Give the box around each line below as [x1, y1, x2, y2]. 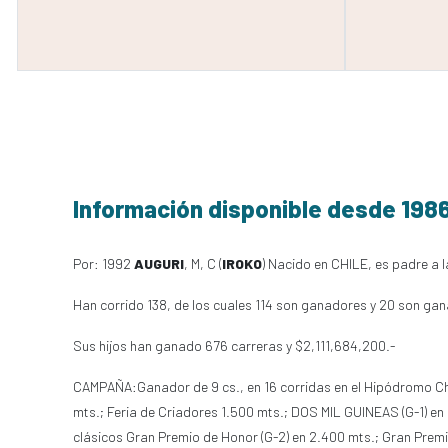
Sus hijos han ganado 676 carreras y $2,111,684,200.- [72, 337, 395, 354]
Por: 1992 [72, 255, 134, 272]
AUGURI [133, 255, 184, 272]
